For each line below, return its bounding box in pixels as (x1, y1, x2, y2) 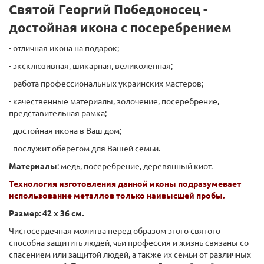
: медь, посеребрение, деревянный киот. (57, 161, 213, 171)
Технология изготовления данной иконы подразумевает (9, 179, 241, 189)
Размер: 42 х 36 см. (9, 209, 84, 219)
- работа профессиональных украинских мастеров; (9, 79, 203, 89)
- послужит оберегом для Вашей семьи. (9, 144, 160, 154)
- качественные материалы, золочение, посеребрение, (9, 97, 219, 107)
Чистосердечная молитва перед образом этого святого (9, 226, 220, 236)
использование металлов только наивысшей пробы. (9, 191, 225, 201)
